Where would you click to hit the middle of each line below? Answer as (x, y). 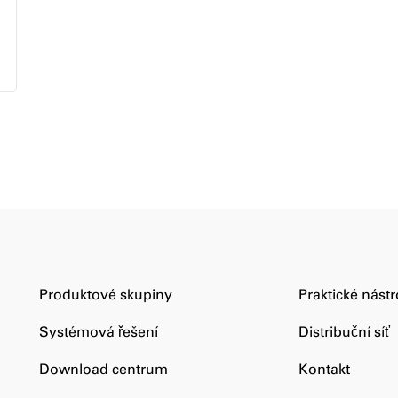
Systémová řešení (98, 332)
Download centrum (103, 369)
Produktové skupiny (105, 295)
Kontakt (325, 369)
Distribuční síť (345, 332)
